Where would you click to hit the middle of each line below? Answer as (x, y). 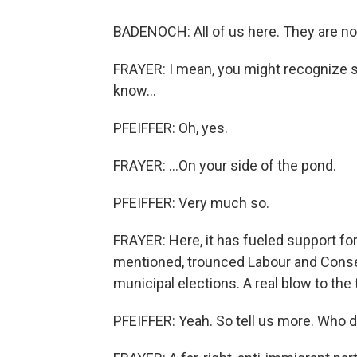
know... (135, 90)
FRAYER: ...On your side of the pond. (225, 165)
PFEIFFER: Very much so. (191, 203)
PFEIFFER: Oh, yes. (171, 128)
